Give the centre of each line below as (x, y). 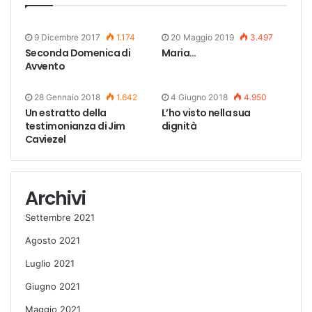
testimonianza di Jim (75, 126)
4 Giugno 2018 (199, 97)
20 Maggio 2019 (202, 37)
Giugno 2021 (53, 286)
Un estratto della (66, 112)
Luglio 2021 (50, 263)
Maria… (179, 53)
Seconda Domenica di (78, 53)
